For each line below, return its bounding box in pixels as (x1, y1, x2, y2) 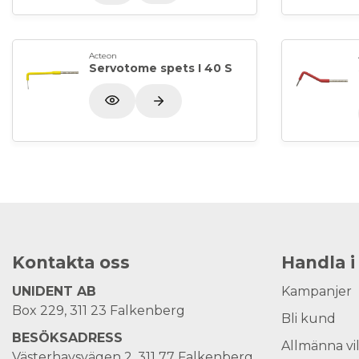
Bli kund (281, 311, 336, 326)
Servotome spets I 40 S (89, 61, 232, 76)
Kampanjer (281, 284, 352, 299)
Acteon (89, 50, 117, 62)
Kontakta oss (12, 252, 130, 272)
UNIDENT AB (12, 284, 96, 299)
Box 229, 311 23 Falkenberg (12, 303, 185, 318)
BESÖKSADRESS (12, 330, 123, 345)
